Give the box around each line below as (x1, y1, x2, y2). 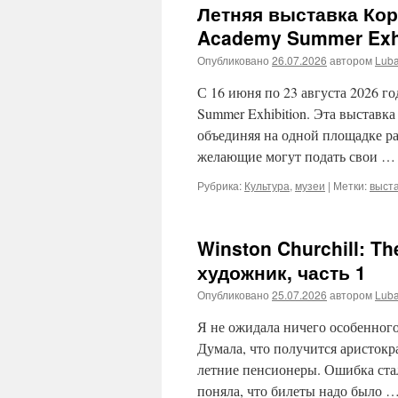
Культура (244, 178, 290, 193)
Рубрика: (197, 178, 242, 193)
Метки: (333, 178, 367, 193)
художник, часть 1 (197, 259, 366, 285)
